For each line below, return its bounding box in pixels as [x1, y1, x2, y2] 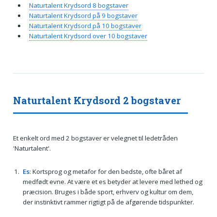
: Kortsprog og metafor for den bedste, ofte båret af [29, 167, 182, 176]
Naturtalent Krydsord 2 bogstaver [13, 94, 181, 107]
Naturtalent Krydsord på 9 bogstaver [29, 11, 138, 20]
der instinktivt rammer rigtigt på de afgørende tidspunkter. [22, 197, 194, 206]
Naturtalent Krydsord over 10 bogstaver [29, 31, 147, 40]
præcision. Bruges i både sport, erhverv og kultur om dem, [22, 187, 193, 196]
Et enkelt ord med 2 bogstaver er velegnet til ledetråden [13, 134, 178, 143]
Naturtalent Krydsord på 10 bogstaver [29, 21, 141, 30]
